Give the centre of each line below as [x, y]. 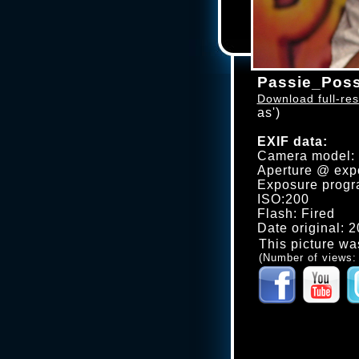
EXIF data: [292, 141]
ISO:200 [283, 199]
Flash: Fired [296, 214]
